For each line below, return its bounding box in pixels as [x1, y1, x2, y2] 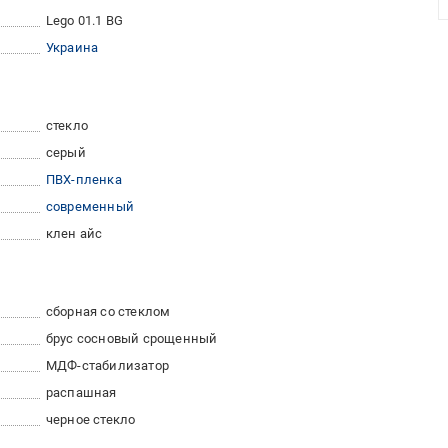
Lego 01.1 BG [45, 13, 124, 29]
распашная [45, 385, 117, 401]
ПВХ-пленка [45, 172, 122, 188]
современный [45, 199, 135, 215]
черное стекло [45, 412, 136, 428]
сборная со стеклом [45, 304, 171, 320]
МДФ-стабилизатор [45, 358, 170, 374]
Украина [45, 40, 99, 56]
